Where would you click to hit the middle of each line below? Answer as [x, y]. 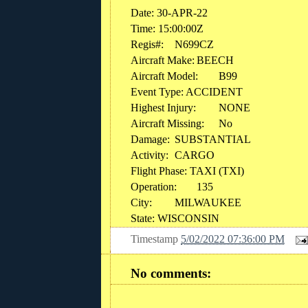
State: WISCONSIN [175, 218]
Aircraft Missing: [167, 123]
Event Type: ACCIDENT [187, 91]
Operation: [154, 186]
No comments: [171, 274]
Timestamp [156, 239]
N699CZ [194, 44]
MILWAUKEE [208, 202]
